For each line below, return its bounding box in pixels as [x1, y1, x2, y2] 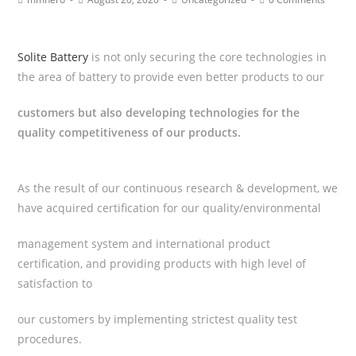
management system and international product [17, 236, 271, 252]
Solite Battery [17, 49, 92, 65]
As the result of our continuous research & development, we [17, 180, 339, 196]
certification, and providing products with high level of [17, 256, 307, 272]
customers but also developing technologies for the [17, 105, 300, 121]
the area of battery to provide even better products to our [17, 69, 325, 85]
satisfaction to [17, 276, 93, 292]
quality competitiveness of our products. [17, 125, 242, 141]
